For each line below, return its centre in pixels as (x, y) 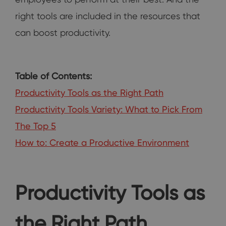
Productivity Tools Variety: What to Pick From (109, 109)
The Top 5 (36, 126)
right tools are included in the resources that (108, 16)
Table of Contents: (53, 76)
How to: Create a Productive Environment (102, 143)
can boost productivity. (63, 33)
